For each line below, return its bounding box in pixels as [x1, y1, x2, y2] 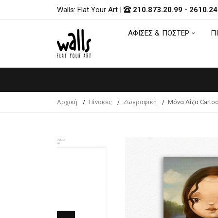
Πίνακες [89, 98, 112, 106]
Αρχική [57, 98, 77, 106]
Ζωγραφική [123, 98, 157, 106]
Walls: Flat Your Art [57, 5, 120, 14]
